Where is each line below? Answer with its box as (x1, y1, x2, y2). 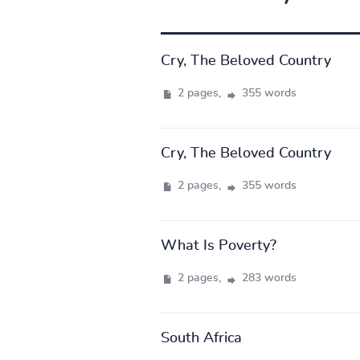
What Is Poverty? (160, 238, 276, 253)
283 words (238, 272, 297, 284)
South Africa (160, 330, 242, 346)
